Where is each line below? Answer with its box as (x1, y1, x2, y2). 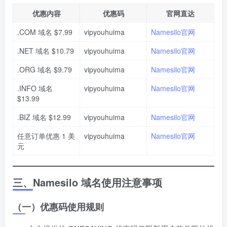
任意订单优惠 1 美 (17, 131, 75, 141)
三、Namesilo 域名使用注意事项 (13, 175, 162, 190)
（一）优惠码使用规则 (13, 200, 104, 214)
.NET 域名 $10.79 (17, 46, 74, 56)
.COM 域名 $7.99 (17, 27, 72, 37)
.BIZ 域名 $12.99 (17, 112, 71, 123)
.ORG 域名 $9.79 (17, 64, 72, 75)
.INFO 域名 (17, 83, 53, 94)
